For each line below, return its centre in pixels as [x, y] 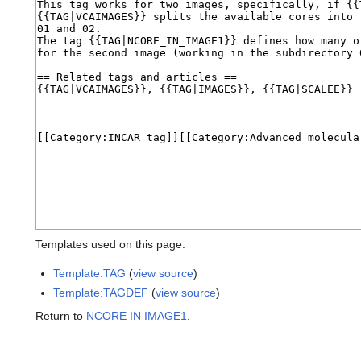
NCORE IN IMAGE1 [137, 315]
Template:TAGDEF [101, 292]
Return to [61, 315]
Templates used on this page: [110, 245]
